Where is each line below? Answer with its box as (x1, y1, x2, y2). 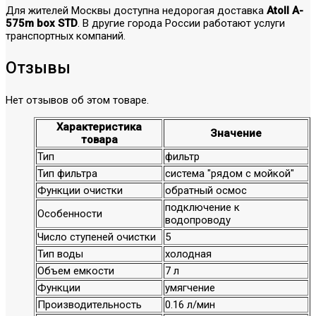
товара (80, 133, 118, 146)
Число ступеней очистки (37, 230, 156, 243)
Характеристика (56, 120, 142, 133)
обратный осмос (165, 183, 247, 197)
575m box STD (6, 16, 78, 30)
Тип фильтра (37, 166, 97, 180)
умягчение (165, 281, 215, 294)
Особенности (37, 207, 102, 220)
